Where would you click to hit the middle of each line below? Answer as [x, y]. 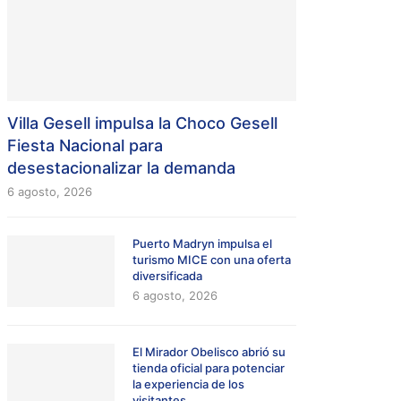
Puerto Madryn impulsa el [203, 244]
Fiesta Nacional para [85, 146]
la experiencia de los [189, 384]
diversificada [168, 276]
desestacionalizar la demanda [122, 168]
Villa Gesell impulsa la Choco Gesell [143, 124]
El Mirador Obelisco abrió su [209, 352]
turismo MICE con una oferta [212, 260]
